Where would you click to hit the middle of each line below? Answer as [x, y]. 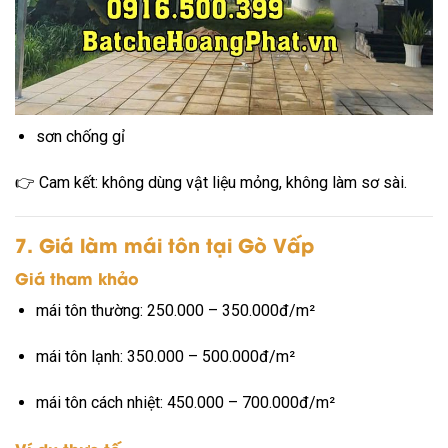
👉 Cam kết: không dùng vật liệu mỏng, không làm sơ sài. [211, 182]
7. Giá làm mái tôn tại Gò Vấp [164, 243]
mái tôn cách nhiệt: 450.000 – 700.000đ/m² [185, 402]
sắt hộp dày [76, 45]
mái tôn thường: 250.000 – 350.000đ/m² [175, 311]
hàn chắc [66, 91]
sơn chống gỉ [80, 137]
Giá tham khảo [77, 278]
